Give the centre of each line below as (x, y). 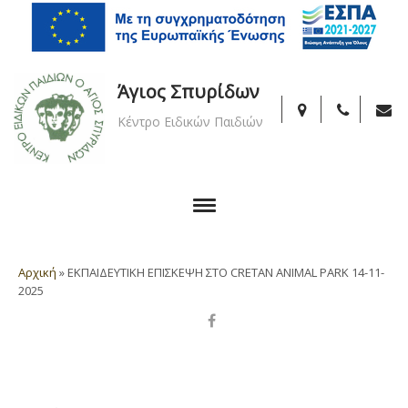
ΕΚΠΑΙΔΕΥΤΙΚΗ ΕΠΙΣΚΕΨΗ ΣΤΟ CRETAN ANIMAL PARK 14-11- (226, 272)
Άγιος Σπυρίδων (189, 92)
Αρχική (37, 272)
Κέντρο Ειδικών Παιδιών (190, 122)
